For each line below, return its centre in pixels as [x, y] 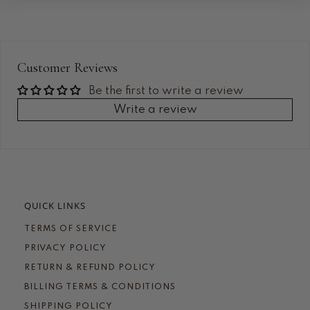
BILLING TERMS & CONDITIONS [100, 288]
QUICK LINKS [55, 206]
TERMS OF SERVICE [71, 229]
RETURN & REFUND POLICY [90, 268]
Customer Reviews [67, 68]
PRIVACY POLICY [65, 249]
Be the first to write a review [166, 91]
